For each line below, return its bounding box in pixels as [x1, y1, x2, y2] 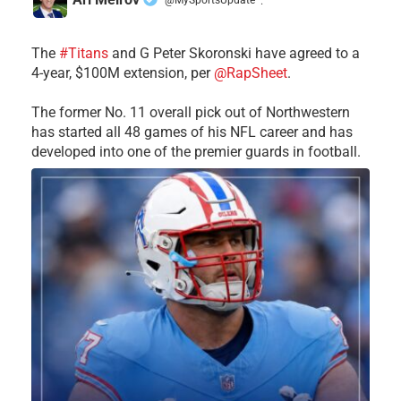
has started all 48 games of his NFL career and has [31, 124, 353, 141]
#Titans [59, 45, 108, 63]
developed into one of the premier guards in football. [31, 143, 361, 161]
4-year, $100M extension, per [31, 64, 214, 82]
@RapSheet [214, 64, 287, 82]
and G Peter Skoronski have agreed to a [108, 45, 360, 63]
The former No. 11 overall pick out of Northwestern [31, 104, 350, 122]
